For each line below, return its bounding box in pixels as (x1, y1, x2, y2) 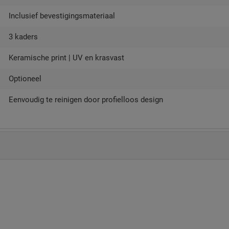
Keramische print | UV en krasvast (9, 53, 124, 62)
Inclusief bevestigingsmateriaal (9, 11, 115, 20)
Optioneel (9, 74, 41, 83)
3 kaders (9, 32, 38, 41)
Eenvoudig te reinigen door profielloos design (9, 95, 163, 104)
